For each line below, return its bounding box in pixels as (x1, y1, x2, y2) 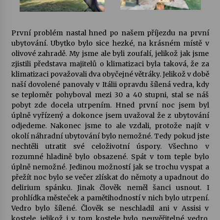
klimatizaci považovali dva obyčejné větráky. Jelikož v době (11, 70, 209, 79)
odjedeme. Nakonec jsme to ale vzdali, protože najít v (11, 121, 209, 130)
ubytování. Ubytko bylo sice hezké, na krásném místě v (11, 39, 209, 48)
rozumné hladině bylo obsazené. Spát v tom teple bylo (11, 152, 209, 161)
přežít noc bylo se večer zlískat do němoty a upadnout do (11, 173, 209, 182)
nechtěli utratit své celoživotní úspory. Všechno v (11, 142, 209, 151)
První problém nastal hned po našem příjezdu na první (11, 28, 209, 37)
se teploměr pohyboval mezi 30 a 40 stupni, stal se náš (11, 90, 209, 99)
